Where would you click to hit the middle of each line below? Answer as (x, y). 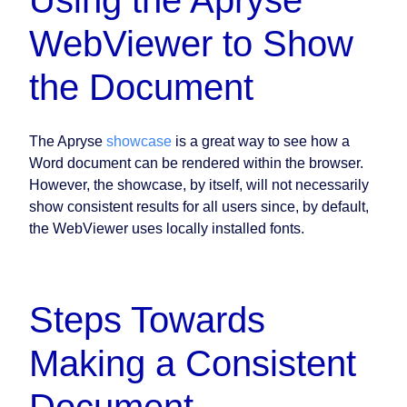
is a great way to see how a (261, 142)
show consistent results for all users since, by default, (199, 207)
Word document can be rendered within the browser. (196, 164)
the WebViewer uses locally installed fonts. (167, 229)
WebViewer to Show (191, 44)
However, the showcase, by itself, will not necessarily (199, 185)
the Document (141, 88)
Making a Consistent (193, 364)
